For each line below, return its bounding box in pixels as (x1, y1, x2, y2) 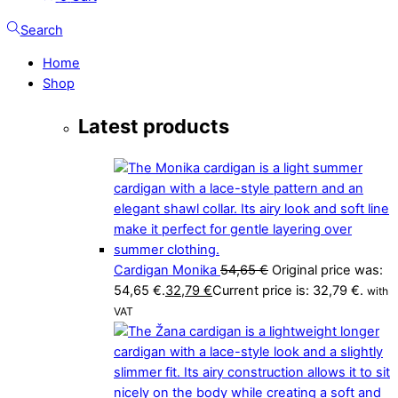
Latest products (78, 114, 229, 138)
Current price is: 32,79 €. (212, 282, 363, 298)
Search (20, 21, 63, 38)
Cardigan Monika (114, 261, 217, 278)
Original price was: (272, 261, 383, 278)
